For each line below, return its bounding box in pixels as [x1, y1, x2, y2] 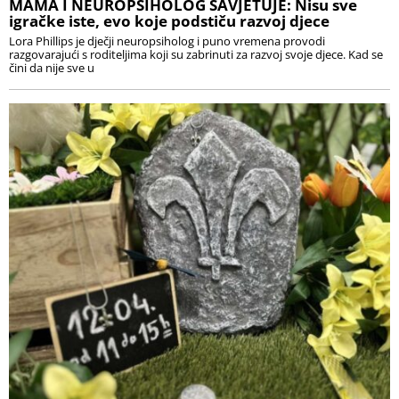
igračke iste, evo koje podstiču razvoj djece [9, 11, 330, 32]
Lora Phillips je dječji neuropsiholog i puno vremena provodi [9, 33, 325, 50]
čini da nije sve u [9, 60, 94, 77]
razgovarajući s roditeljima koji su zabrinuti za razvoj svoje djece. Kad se [9, 46, 383, 63]
